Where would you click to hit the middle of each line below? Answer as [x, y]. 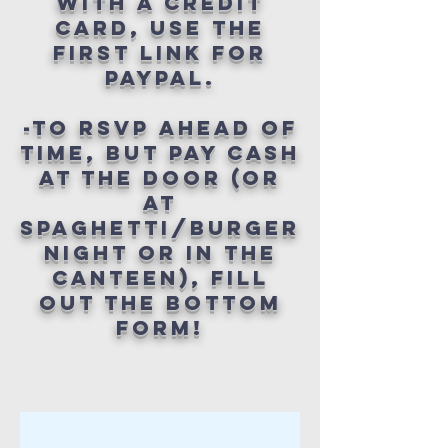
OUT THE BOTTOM [160, 302]
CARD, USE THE [160, 27]
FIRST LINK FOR [160, 52]
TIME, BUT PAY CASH [160, 152]
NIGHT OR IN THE [160, 252]
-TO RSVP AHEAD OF [160, 127]
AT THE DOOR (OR [160, 177]
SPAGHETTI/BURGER [160, 227]
